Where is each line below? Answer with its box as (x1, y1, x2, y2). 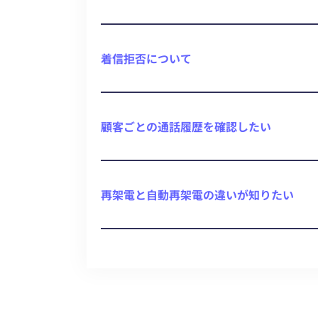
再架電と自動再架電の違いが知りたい (101, 186, 294, 203)
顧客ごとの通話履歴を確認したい (101, 118, 271, 135)
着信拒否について (101, 50, 192, 67)
